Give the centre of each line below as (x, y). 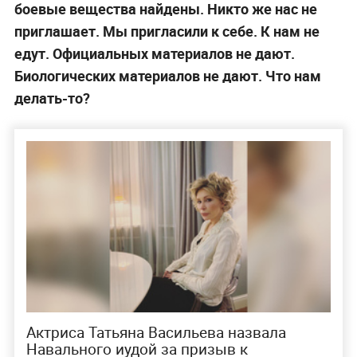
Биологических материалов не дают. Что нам (167, 75)
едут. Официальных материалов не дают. (154, 53)
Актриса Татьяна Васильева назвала (156, 333)
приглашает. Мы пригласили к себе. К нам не (167, 31)
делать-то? (52, 98)
